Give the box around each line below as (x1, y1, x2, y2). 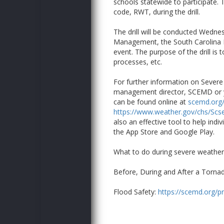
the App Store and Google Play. (113, 126, 214, 136)
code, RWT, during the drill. (113, 6, 202, 16)
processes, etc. (113, 56, 162, 66)
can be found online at (113, 96, 188, 106)
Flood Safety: (113, 186, 158, 196)
